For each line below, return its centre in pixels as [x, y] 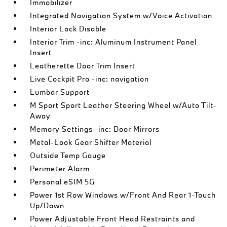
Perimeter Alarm [60, 168]
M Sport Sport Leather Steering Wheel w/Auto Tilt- [123, 105]
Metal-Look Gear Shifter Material [91, 142]
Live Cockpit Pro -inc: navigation [90, 79]
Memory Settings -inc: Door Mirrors [95, 129]
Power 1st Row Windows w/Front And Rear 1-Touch [123, 195]
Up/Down [47, 205]
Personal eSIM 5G [63, 182]
